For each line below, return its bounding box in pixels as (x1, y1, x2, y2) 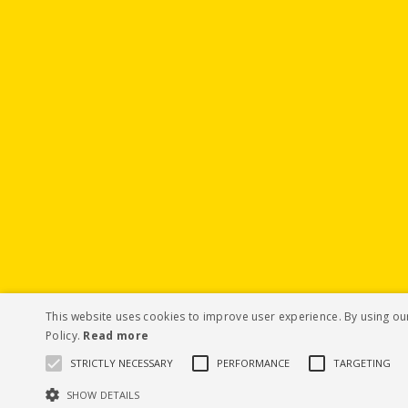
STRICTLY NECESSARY (70, 356, 173, 370)
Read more (83, 328, 149, 343)
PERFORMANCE (217, 356, 290, 370)
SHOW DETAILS (66, 388, 140, 402)
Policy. (46, 328, 84, 343)
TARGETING (333, 356, 391, 370)
